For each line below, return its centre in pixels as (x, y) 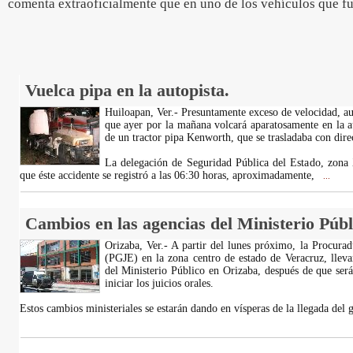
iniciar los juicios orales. (159, 283)
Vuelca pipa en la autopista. (127, 90)
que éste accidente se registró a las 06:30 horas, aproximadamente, (168, 175)
